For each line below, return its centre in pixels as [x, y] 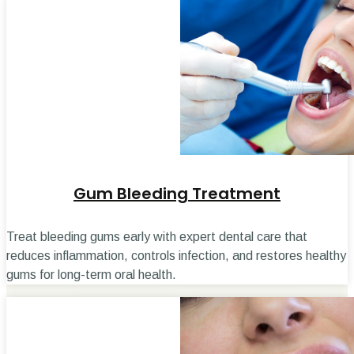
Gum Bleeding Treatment [177, 194]
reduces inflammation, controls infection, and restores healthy [176, 255]
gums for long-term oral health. [91, 274]
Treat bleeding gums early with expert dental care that [157, 236]
